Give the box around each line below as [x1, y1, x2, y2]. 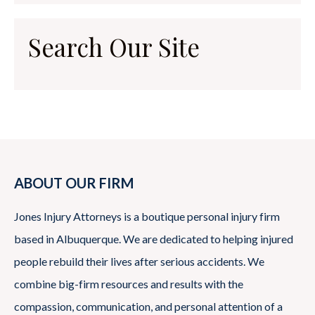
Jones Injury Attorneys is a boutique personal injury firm [14, 209, 280, 223]
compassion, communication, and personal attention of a [14, 299, 283, 313]
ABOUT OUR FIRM [14, 174, 134, 191]
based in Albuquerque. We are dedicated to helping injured [14, 231, 293, 245]
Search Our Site [28, 30, 200, 63]
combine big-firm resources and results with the [14, 276, 243, 290]
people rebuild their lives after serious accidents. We [14, 254, 264, 268]
